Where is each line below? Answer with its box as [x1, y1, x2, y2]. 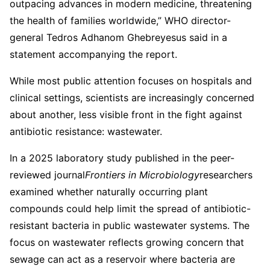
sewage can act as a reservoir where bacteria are [10, 253, 235, 265]
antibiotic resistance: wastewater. [10, 125, 162, 137]
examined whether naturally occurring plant [10, 185, 208, 198]
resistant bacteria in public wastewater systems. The [10, 219, 250, 231]
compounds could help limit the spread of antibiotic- [10, 202, 251, 215]
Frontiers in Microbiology [85, 168, 199, 181]
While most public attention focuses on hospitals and [10, 74, 252, 87]
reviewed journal [10, 168, 85, 181]
